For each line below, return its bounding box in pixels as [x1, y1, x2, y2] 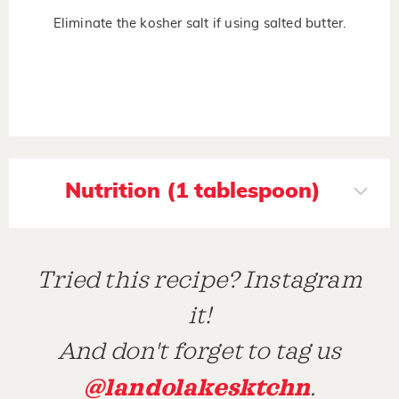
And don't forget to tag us [57, 339, 342, 364]
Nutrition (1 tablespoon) [65, 180, 321, 202]
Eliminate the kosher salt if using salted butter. [53, 16, 346, 30]
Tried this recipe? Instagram [37, 268, 362, 293]
